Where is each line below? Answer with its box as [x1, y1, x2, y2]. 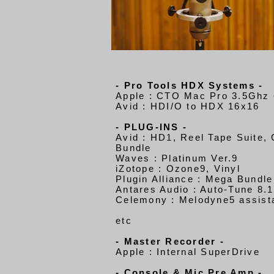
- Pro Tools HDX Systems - [116, 80, 264, 91]
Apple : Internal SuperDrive [116, 246, 260, 257]
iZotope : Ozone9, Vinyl [116, 163, 240, 174]
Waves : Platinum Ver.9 [116, 153, 239, 163]
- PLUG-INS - [116, 122, 187, 132]
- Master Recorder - [116, 236, 224, 246]
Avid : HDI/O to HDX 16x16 [116, 101, 260, 111]
